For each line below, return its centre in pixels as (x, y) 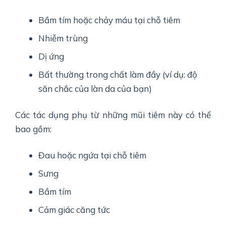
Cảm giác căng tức (74, 210)
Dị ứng (51, 56)
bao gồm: (33, 129)
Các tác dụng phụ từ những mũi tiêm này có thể (113, 115)
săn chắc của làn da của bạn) (95, 89)
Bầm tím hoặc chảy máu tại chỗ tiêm (109, 20)
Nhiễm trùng (63, 38)
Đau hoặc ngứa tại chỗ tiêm (93, 155)
